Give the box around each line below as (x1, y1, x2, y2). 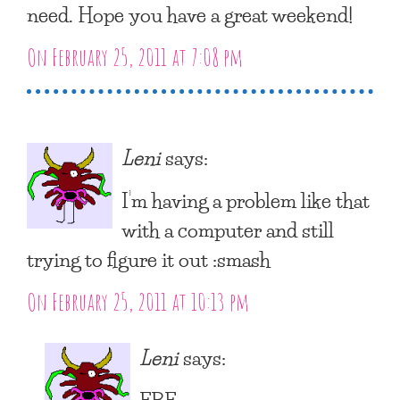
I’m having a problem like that (121, 182, 370, 217)
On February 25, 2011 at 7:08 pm (27, 41, 243, 72)
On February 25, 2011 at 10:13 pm (27, 286, 249, 317)
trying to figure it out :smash (27, 241, 271, 276)
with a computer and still (121, 212, 334, 246)
